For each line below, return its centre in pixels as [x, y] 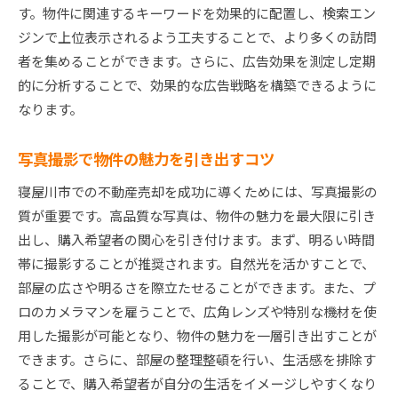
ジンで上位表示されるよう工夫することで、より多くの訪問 [197, 37]
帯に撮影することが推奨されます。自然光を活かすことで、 [196, 264]
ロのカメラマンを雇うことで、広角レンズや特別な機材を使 [197, 312]
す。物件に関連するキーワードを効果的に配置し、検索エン [197, 13]
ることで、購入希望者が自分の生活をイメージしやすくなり [197, 384]
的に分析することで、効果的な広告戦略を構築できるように [197, 85]
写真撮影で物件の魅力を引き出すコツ [146, 159]
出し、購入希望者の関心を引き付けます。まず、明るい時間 [196, 240]
